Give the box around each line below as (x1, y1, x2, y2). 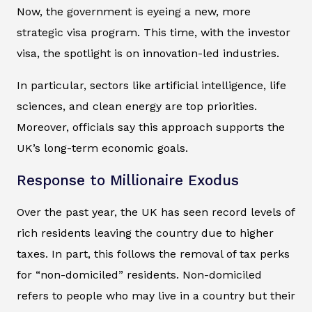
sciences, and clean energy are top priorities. (17, 100, 257, 114)
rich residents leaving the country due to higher (17, 226, 274, 240)
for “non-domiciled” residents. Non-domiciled (17, 268, 262, 282)
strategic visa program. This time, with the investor (17, 26, 290, 40)
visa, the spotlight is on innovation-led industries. (17, 47, 279, 61)
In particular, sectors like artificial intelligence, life (17, 79, 286, 93)
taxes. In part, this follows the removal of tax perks (17, 247, 290, 261)
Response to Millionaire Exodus (17, 172, 239, 189)
